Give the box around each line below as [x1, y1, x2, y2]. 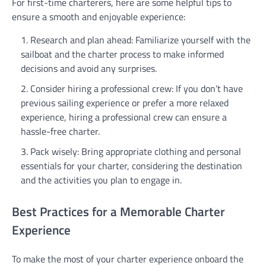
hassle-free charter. [21, 123, 100, 138]
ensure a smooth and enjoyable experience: [12, 9, 185, 24]
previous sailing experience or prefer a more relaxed [21, 95, 229, 110]
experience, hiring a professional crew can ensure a [21, 109, 227, 124]
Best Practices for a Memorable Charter [12, 201, 225, 221]
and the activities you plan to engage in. [21, 172, 182, 187]
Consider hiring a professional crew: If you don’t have [30, 81, 243, 96]
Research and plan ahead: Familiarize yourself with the [30, 32, 251, 47]
